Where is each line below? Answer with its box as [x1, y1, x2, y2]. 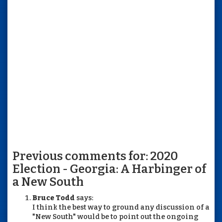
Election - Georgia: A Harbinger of [12, 162, 206, 176]
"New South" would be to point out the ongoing [32, 212, 198, 221]
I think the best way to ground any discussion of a [32, 203, 210, 212]
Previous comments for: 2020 [12, 149, 178, 163]
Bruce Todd [32, 193, 75, 202]
